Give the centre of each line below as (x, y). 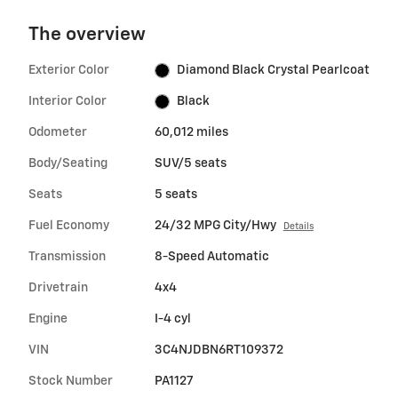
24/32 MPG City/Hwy (215, 226)
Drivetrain (58, 288)
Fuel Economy (69, 226)
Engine (48, 319)
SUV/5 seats (190, 164)
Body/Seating (68, 164)
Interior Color (68, 102)
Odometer (58, 133)
